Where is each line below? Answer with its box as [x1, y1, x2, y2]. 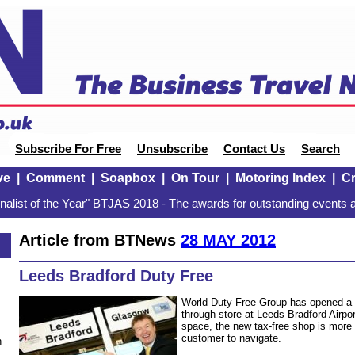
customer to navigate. [181, 331, 281, 344]
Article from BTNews [19, 231, 181, 249]
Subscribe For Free [15, 143, 121, 155]
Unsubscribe [137, 143, 208, 155]
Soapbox [100, 171, 155, 185]
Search [301, 143, 340, 155]
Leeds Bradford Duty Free [19, 267, 213, 285]
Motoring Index [235, 171, 326, 185]
